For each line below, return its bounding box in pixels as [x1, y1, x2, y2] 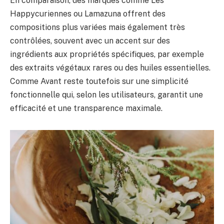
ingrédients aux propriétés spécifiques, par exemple [10, 49, 204, 59]
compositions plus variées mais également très [10, 22, 185, 32]
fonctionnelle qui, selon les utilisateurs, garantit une [10, 90, 203, 100]
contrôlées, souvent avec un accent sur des [10, 36, 170, 46]
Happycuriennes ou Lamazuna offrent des [10, 9, 165, 19]
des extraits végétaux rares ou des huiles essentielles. [10, 63, 210, 73]
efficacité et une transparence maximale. [10, 103, 162, 113]
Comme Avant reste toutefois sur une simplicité [10, 76, 188, 86]
